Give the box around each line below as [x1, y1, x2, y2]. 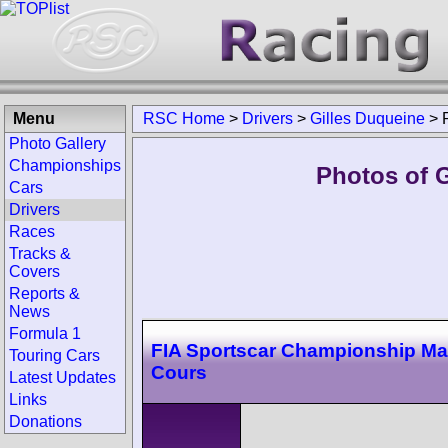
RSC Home [143, 110, 225, 127]
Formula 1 [9, 325, 81, 342]
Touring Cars [9, 347, 100, 364]
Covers [9, 263, 60, 280]
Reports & [9, 285, 80, 302]
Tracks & [9, 245, 71, 262]
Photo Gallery [9, 135, 106, 152]
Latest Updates [9, 369, 116, 386]
